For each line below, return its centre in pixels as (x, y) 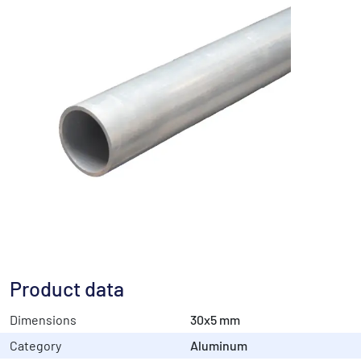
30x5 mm (215, 320)
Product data (67, 289)
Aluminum (219, 346)
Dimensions (43, 320)
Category (35, 346)
